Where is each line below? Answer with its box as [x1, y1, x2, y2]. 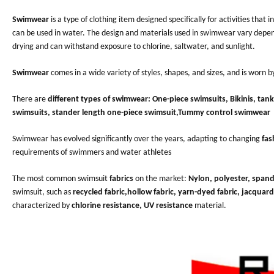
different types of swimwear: [48, 94, 150, 104]
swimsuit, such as [12, 187, 71, 197]
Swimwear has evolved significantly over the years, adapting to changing [12, 134, 262, 144]
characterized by [12, 201, 70, 210]
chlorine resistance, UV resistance [70, 201, 193, 210]
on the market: [133, 174, 188, 183]
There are [12, 94, 48, 104]
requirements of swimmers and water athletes [12, 147, 171, 157]
